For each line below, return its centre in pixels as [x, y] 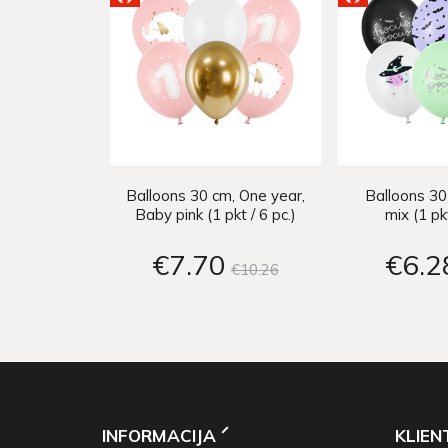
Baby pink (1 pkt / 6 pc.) [215, 214]
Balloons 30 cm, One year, [215, 195]
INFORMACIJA [159, 435]
